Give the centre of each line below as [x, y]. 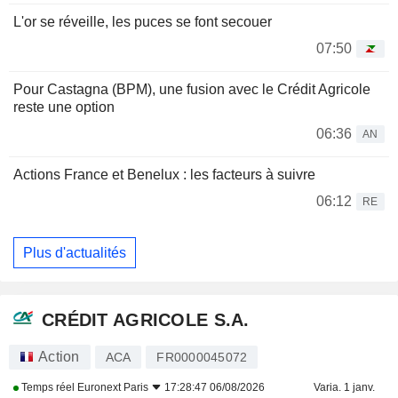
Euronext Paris [113, 388]
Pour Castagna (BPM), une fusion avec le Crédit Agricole [192, 90]
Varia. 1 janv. [344, 388]
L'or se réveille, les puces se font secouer [143, 22]
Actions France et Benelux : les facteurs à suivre [164, 175]
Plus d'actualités [75, 252]
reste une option [64, 107]
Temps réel [48, 388]
